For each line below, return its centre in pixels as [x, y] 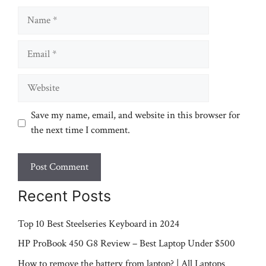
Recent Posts [64, 196]
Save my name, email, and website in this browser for [135, 115]
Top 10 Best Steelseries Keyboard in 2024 [99, 224]
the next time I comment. [80, 130]
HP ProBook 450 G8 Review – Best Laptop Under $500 [126, 244]
